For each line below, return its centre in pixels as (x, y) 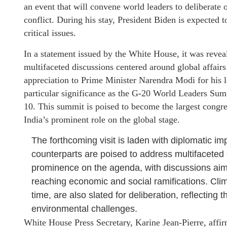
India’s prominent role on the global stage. (102, 120)
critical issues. (50, 33)
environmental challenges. (84, 209)
